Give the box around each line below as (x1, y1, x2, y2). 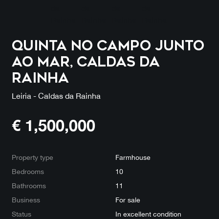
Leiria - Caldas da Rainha (12, 91, 101, 100)
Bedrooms (12, 167, 44, 175)
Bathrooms (12, 181, 46, 190)
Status (12, 210, 31, 218)
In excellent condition (115, 210, 181, 218)
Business (12, 196, 40, 204)
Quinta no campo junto (12, 37, 204, 54)
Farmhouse (115, 153, 151, 161)
